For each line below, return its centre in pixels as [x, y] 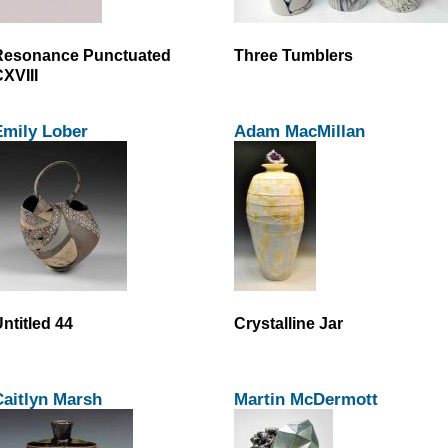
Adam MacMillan [299, 130]
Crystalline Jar [288, 322]
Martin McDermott [306, 399]
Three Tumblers [293, 54]
